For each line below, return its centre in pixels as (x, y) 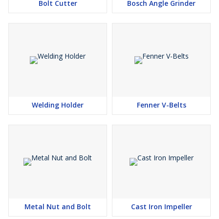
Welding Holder (58, 105)
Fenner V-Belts (161, 105)
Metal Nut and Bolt (58, 207)
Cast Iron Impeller (161, 207)
